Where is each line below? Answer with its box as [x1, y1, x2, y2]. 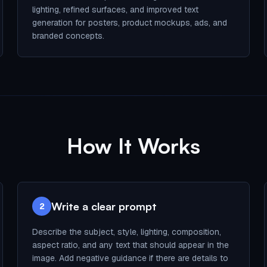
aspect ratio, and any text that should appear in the [32, 240, 229, 250]
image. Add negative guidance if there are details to [32, 253, 229, 263]
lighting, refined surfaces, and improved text [32, 4, 199, 15]
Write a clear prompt [51, 200, 157, 213]
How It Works [67, 132, 200, 159]
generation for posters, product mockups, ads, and [32, 17, 228, 28]
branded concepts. [32, 30, 105, 41]
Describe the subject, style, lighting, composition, [32, 226, 222, 237]
